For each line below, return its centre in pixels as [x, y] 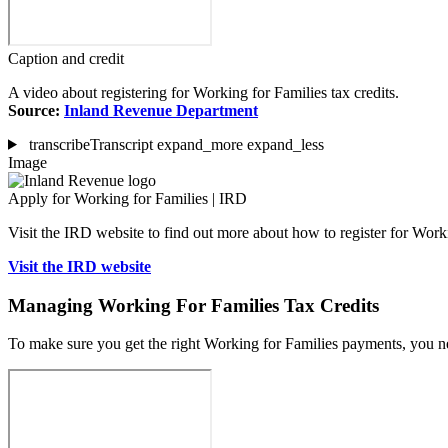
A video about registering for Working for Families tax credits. [203, 92]
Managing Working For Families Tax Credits [193, 305]
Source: [36, 110]
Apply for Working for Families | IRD [127, 198]
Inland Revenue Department [161, 110]
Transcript [123, 144]
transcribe [59, 144]
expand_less [285, 144]
